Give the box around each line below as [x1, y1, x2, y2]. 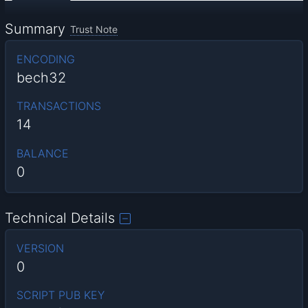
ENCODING [16, 52, 75, 66]
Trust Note [70, 23, 118, 35]
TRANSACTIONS [16, 99, 101, 113]
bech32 [16, 69, 66, 86]
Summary [5, 20, 66, 37]
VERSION [16, 241, 64, 256]
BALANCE [16, 146, 69, 160]
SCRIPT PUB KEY [16, 288, 104, 302]
